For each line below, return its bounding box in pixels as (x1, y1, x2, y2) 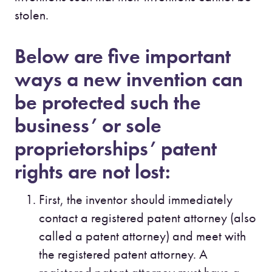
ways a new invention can (15, 66, 243, 92)
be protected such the (15, 89, 201, 115)
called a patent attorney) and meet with (39, 227, 246, 244)
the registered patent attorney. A (39, 245, 208, 262)
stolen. (15, 7, 49, 24)
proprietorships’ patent (15, 135, 217, 161)
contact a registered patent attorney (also (39, 209, 256, 226)
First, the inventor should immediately (39, 191, 233, 208)
